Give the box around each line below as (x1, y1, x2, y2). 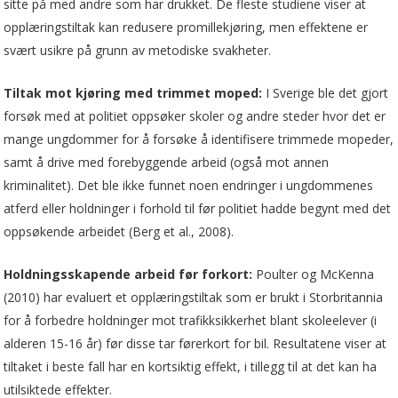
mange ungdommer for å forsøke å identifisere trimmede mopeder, (4, 130, 394, 147)
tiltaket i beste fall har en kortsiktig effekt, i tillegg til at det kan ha (4, 357, 378, 375)
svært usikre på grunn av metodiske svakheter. (4, 41, 272, 59)
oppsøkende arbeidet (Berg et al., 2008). (4, 222, 235, 240)
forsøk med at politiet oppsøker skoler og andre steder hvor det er (4, 107, 386, 124)
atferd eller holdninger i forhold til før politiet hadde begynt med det (4, 199, 392, 217)
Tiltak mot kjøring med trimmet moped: (4, 84, 263, 101)
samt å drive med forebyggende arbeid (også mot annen (4, 153, 330, 171)
